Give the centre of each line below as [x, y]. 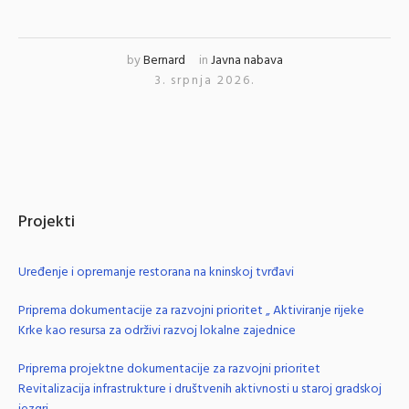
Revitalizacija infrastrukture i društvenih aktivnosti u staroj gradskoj [200, 389]
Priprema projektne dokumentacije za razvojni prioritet [169, 369]
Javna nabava [246, 60]
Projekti [47, 222]
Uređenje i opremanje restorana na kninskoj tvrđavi [156, 272]
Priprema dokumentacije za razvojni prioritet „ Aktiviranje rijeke [191, 310]
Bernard [164, 60]
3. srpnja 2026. [204, 80]
